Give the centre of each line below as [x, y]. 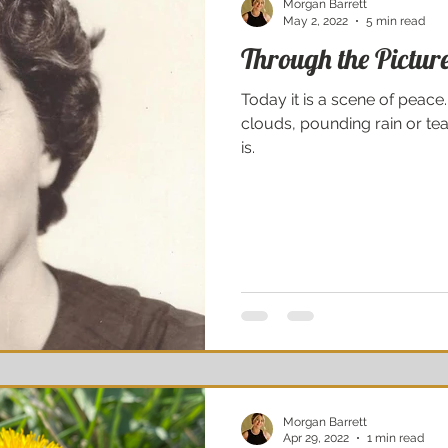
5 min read [395, 20]
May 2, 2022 [315, 20]
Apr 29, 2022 [316, 438]
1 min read [395, 438]
